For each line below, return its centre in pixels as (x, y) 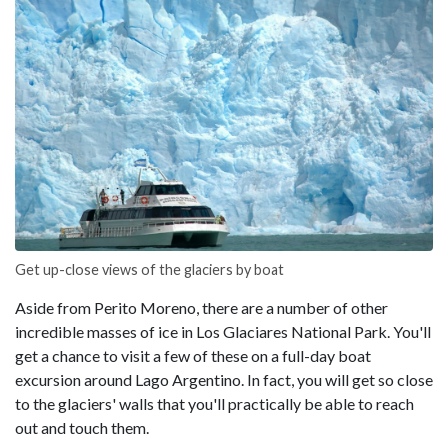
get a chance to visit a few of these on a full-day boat (193, 356)
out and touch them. (82, 428)
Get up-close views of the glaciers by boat (149, 270)
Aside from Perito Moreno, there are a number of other (201, 308)
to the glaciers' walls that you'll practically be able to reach (214, 404)
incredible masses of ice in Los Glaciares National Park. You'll (223, 332)
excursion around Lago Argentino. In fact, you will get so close (224, 380)
